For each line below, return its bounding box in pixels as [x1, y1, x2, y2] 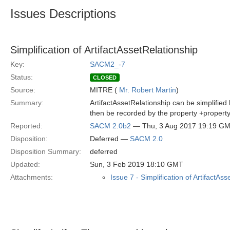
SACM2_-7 [90, 60, 125, 68]
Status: [10, 73, 33, 81]
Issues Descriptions [10, 7, 116, 21]
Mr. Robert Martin [119, 86, 176, 94]
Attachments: [10, 173, 53, 181]
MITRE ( [90, 86, 119, 94]
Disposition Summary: [10, 147, 81, 156]
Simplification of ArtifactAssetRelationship [10, 44, 198, 55]
